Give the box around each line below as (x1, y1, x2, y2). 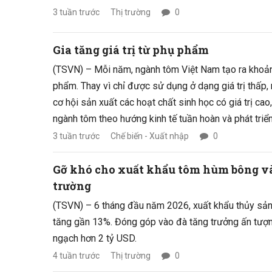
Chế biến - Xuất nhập (110, 131, 189, 141)
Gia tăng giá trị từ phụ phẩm (53, 42, 209, 58)
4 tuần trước (53, 251, 100, 261)
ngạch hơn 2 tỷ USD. (53, 233, 137, 245)
